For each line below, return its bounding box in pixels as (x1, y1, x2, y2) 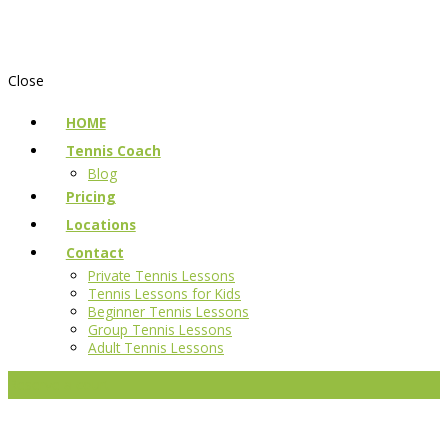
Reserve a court (8, 375, 110, 394)
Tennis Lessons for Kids (88, 284, 241, 303)
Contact (65, 243, 124, 262)
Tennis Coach (65, 141, 161, 160)
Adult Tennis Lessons (88, 338, 224, 357)
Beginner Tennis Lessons (88, 302, 249, 321)
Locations (65, 215, 136, 234)
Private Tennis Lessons (88, 266, 235, 285)
